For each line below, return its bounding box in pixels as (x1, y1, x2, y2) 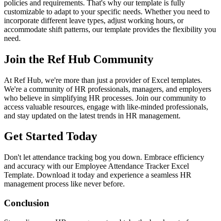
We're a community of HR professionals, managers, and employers (4, 84, 211, 93)
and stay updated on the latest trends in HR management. (4, 111, 181, 120)
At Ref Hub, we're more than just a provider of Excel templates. (4, 75, 202, 84)
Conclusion (4, 198, 49, 209)
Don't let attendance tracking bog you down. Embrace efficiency (4, 153, 204, 162)
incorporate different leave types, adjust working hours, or (4, 16, 184, 25)
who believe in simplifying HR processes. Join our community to (4, 93, 206, 102)
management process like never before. (4, 180, 125, 188)
